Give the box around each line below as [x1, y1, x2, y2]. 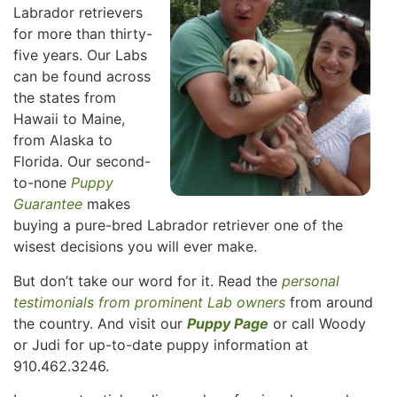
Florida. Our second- [13, 152, 151, 171]
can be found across [13, 67, 151, 86]
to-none [13, 174, 71, 192]
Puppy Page [187, 314, 269, 332]
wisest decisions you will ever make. [13, 237, 257, 256]
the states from [13, 89, 116, 107]
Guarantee [13, 195, 82, 214]
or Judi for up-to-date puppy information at [13, 335, 308, 354]
